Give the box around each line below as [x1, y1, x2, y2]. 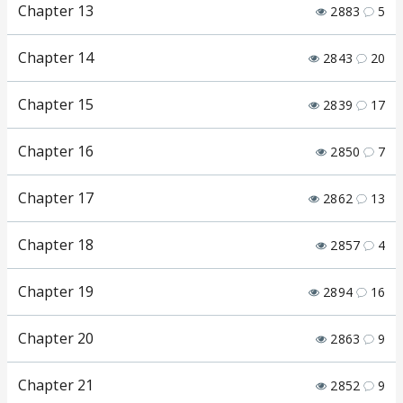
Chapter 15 [18, 94, 94, 115]
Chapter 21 [18, 375, 94, 396]
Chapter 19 [18, 282, 94, 302]
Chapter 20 [18, 328, 94, 349]
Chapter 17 [18, 188, 94, 209]
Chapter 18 [18, 235, 94, 255]
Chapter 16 [18, 141, 94, 162]
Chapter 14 [18, 48, 94, 68]
